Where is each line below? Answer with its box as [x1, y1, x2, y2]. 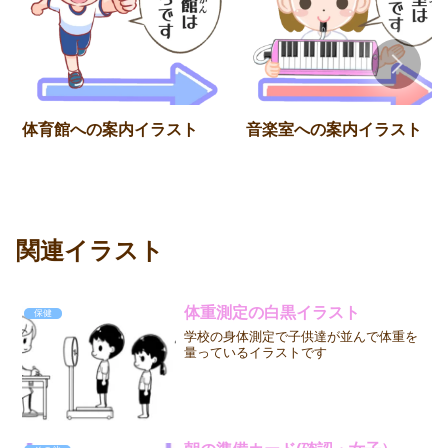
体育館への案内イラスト [22, 120, 198, 138]
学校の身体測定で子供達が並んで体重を [183, 328, 418, 344]
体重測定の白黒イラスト [183, 303, 360, 321]
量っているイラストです [183, 344, 327, 360]
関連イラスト [16, 237, 164, 265]
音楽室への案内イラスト [246, 120, 422, 138]
